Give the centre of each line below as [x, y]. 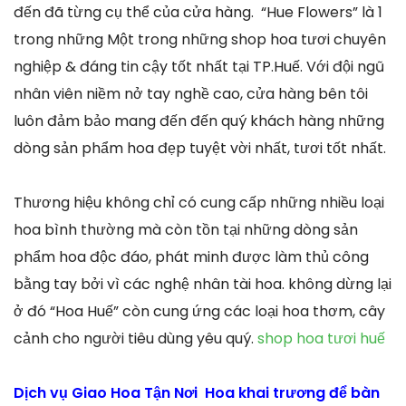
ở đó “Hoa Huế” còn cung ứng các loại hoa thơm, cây [199, 312]
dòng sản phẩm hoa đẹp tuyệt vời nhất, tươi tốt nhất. [200, 149]
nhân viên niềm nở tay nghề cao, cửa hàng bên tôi [191, 94]
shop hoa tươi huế [321, 339]
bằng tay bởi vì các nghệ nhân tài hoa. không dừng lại [203, 285]
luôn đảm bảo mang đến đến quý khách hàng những [199, 121]
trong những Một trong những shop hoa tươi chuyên [200, 40]
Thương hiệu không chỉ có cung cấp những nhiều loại [199, 203]
